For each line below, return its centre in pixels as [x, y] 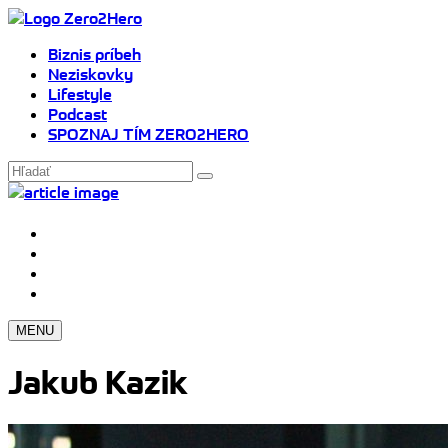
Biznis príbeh [94, 54]
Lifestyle [80, 94]
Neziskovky [90, 74]
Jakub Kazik [98, 382]
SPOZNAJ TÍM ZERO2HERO [148, 134]
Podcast [77, 114]
